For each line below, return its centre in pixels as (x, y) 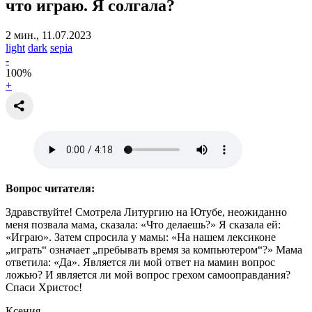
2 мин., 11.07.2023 (48, 35)
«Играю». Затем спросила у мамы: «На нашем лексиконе (141, 237)
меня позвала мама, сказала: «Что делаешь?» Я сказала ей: (143, 224)
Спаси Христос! (44, 287)
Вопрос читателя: (50, 188)
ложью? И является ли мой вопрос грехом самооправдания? (148, 274)
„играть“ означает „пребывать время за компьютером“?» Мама (154, 249)
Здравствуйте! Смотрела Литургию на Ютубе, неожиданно (146, 212)
